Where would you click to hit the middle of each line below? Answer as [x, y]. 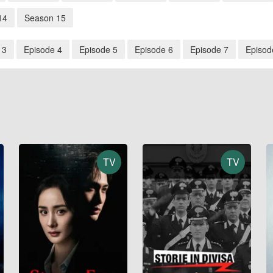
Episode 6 [154, 50]
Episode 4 [43, 50]
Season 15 [45, 18]
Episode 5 [98, 50]
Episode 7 [209, 50]
